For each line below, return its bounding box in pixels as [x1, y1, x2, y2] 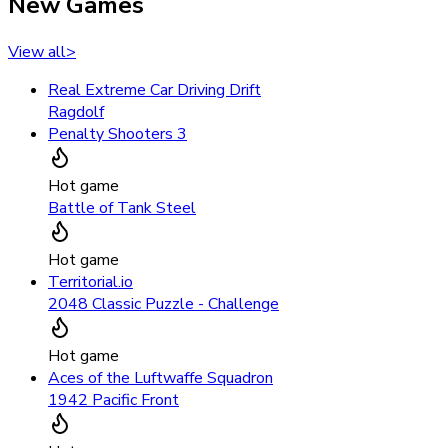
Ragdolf [48, 100, 104, 123]
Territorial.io [48, 270, 133, 293]
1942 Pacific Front [48, 388, 179, 411]
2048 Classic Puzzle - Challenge [48, 292, 279, 315]
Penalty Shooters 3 [48, 122, 187, 145]
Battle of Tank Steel [48, 196, 196, 219]
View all [8, 40, 66, 63]
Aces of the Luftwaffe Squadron [48, 366, 273, 389]
